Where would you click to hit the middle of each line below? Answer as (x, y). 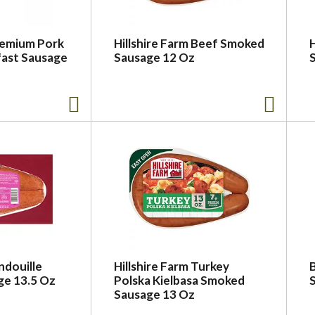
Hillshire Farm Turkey (172, 266)
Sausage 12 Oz (154, 57)
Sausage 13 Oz (154, 294)
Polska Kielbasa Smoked (179, 280)
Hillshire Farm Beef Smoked (189, 43)
